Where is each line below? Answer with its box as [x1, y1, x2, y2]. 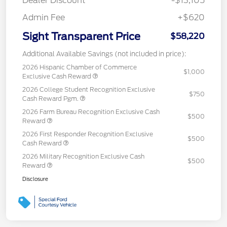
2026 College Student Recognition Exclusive [22, 85, 155, 93]
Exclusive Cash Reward [22, 72, 93, 80]
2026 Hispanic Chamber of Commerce [22, 63, 137, 71]
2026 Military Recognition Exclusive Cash [22, 152, 144, 160]
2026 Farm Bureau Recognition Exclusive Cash [22, 107, 160, 116]
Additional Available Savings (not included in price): [22, 50, 186, 58]
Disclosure [22, 175, 48, 182]
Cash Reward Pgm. [22, 94, 80, 102]
